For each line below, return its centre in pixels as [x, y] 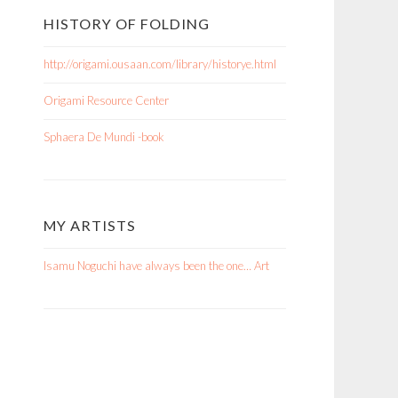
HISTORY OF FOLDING [127, 24]
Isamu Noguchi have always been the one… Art [156, 266]
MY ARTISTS [90, 225]
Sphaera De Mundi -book [104, 137]
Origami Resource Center [106, 100]
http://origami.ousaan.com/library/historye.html [160, 64]
